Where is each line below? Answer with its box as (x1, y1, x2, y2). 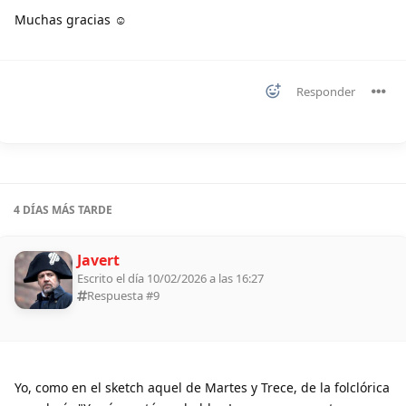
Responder (296, 82, 355, 100)
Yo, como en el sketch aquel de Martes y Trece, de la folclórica (14, 378, 390, 396)
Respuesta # (87, 286, 153, 304)
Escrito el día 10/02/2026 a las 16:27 (77, 269, 264, 286)
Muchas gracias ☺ (14, 10, 127, 28)
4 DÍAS (14, 201, 49, 217)
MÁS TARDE (49, 201, 112, 217)
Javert (77, 249, 120, 270)
